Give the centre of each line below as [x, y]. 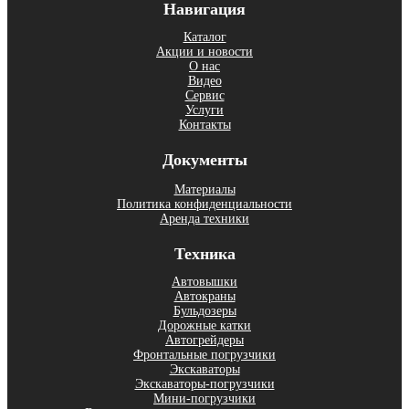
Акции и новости [204, 51]
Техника [204, 253]
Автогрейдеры [204, 340]
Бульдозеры [204, 310]
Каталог [204, 37]
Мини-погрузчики [204, 398]
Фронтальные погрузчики [204, 354]
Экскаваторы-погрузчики [204, 383]
